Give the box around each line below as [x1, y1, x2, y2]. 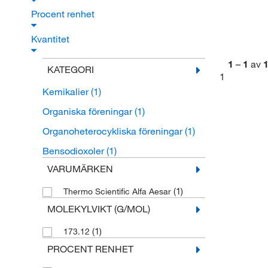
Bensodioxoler [42, 145, 106, 157]
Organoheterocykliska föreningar [42, 125, 185, 138]
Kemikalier [42, 86, 91, 98]
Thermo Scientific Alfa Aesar [63, 186, 173, 197]
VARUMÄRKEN [47, 163, 113, 175]
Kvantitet [31, 33, 72, 45]
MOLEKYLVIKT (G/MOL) [47, 203, 150, 215]
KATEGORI [47, 63, 94, 76]
